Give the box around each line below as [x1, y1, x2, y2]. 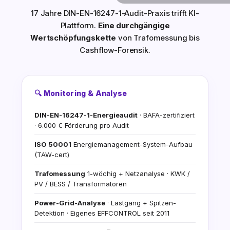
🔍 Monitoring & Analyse [34, 89, 127, 98]
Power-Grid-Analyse [34, 199, 105, 207]
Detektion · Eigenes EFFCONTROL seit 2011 [34, 209, 169, 218]
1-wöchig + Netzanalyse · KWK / [85, 169, 190, 178]
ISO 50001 [34, 140, 71, 149]
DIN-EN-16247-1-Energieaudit [34, 111, 138, 120]
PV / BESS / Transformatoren [34, 180, 127, 188]
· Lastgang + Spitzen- [105, 199, 176, 207]
